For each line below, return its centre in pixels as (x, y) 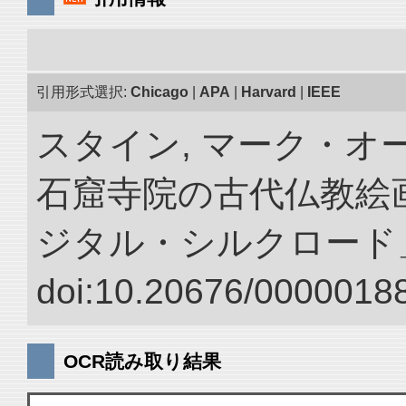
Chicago (159, 92)
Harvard (269, 92)
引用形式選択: (83, 92)
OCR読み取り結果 (142, 361)
